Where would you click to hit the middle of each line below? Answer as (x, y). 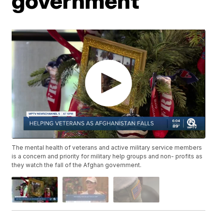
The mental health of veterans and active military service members (107, 147)
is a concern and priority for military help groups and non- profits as (107, 156)
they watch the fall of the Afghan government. (77, 165)
